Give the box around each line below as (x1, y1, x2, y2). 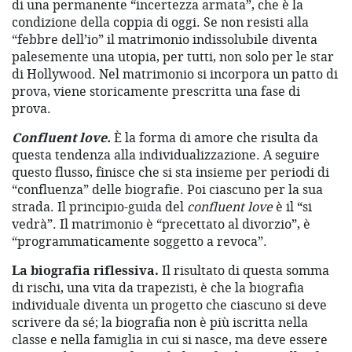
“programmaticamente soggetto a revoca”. (12, 233, 267, 251)
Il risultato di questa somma (159, 262, 329, 280)
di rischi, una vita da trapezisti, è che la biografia (12, 279, 304, 297)
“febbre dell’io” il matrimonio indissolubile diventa (12, 31, 317, 49)
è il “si (273, 198, 312, 216)
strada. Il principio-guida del (12, 198, 187, 216)
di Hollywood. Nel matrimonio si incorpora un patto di (12, 65, 338, 83)
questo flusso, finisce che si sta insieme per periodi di (12, 163, 329, 181)
